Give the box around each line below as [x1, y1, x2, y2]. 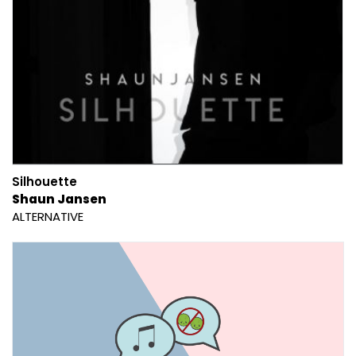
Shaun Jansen [12, 190, 106, 207]
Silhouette [12, 172, 77, 190]
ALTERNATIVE [12, 207, 83, 225]
